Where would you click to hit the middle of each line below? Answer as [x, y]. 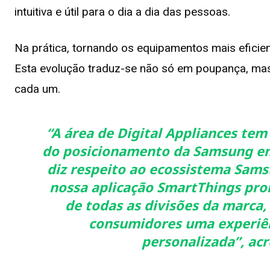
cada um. [37, 89]
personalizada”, [194, 241]
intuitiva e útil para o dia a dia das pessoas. [122, 11]
